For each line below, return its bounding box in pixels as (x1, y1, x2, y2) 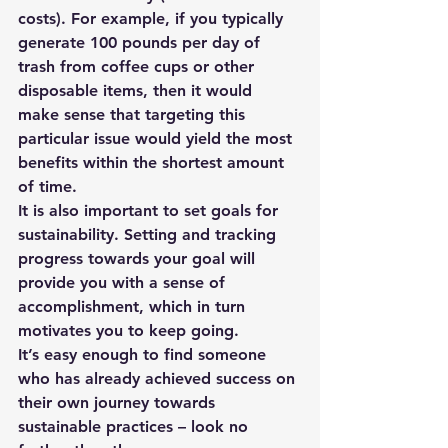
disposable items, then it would (18, 81, 257, 100)
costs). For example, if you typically (18, 9, 288, 28)
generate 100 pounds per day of (18, 33, 265, 52)
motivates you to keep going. (18, 321, 244, 340)
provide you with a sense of (18, 273, 230, 292)
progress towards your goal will (18, 249, 260, 268)
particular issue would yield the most (18, 129, 297, 148)
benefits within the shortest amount (18, 153, 289, 172)
